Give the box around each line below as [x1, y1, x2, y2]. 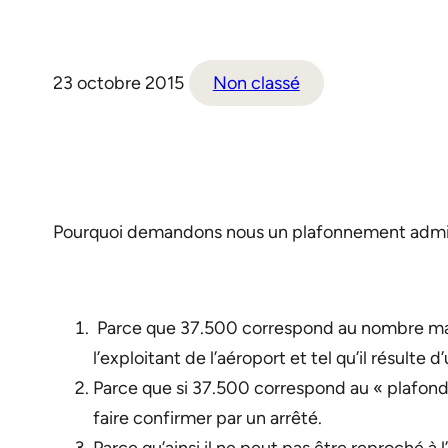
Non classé [212, 72, 300, 95]
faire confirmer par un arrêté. [92, 407, 322, 430]
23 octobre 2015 [52, 72, 184, 95]
